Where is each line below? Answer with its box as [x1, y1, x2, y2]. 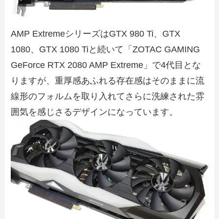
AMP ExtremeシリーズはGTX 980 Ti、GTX [11, 28, 181, 39]
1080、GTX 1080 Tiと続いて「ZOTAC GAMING [11, 44, 200, 54]
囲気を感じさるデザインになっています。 [11, 107, 178, 117]
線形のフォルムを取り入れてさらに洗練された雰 [11, 91, 205, 101]
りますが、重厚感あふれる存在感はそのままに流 [11, 75, 205, 86]
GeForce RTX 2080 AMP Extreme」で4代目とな [11, 60, 201, 70]
